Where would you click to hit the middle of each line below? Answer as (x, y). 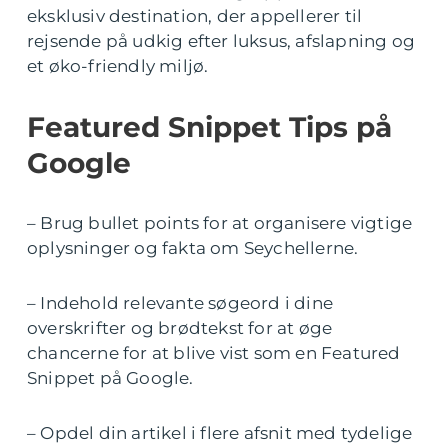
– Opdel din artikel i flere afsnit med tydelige (220, 432)
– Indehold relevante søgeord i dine (180, 302)
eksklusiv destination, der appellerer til (195, 15)
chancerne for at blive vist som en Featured (214, 352)
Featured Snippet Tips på (209, 126)
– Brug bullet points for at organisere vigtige (220, 222)
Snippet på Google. (110, 377)
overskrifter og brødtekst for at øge (180, 327)
